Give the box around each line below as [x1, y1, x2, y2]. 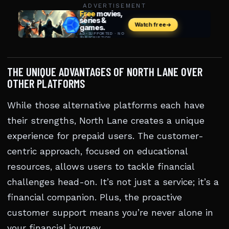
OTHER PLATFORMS [7, 76, 85, 90]
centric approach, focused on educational [7, 146, 188, 156]
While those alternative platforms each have [7, 100, 204, 110]
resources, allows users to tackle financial [7, 162, 194, 172]
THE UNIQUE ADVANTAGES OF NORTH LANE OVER [7, 64, 202, 79]
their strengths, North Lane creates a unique [7, 116, 204, 126]
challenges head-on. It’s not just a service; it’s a [7, 177, 219, 187]
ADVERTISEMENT [83, 2, 146, 9]
